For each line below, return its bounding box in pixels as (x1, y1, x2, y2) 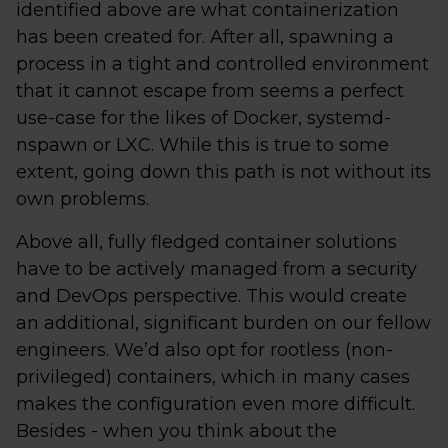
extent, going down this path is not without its (16, 161, 431, 183)
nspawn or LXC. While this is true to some (16, 134, 389, 156)
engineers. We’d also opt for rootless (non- (16, 339, 393, 361)
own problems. (16, 188, 149, 210)
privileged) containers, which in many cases (16, 366, 410, 388)
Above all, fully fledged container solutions (16, 231, 397, 253)
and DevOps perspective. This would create (16, 285, 407, 307)
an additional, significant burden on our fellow (16, 312, 431, 334)
